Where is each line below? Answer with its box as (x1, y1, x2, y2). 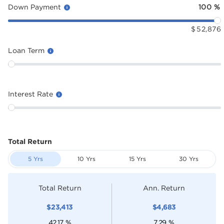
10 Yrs (77, 155, 95, 162)
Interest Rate (8, 90, 55, 97)
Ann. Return (143, 184, 185, 191)
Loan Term (8, 46, 46, 54)
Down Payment (8, 3, 63, 10)
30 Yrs (178, 155, 198, 162)
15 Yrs (129, 155, 146, 162)
